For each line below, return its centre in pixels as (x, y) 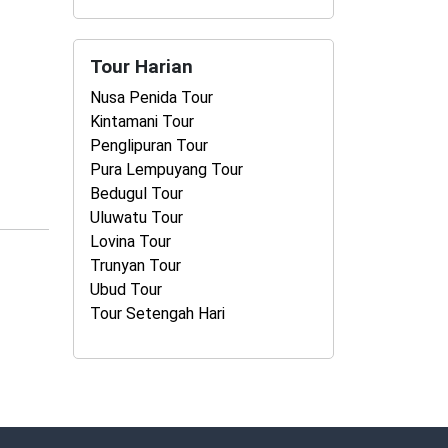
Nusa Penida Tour (151, 97)
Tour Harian (141, 66)
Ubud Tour (126, 289)
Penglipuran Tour (149, 145)
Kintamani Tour (142, 121)
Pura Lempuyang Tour (166, 169)
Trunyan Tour (135, 265)
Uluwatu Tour (136, 217)
